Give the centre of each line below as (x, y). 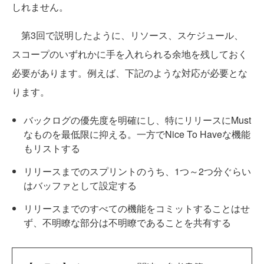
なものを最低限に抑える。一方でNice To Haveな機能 (137, 134)
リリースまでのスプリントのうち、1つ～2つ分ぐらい (137, 171)
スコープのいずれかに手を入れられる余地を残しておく (130, 54)
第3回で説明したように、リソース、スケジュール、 (128, 35)
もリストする (52, 148)
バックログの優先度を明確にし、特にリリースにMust (137, 120)
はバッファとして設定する (80, 185)
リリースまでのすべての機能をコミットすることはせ (137, 208)
